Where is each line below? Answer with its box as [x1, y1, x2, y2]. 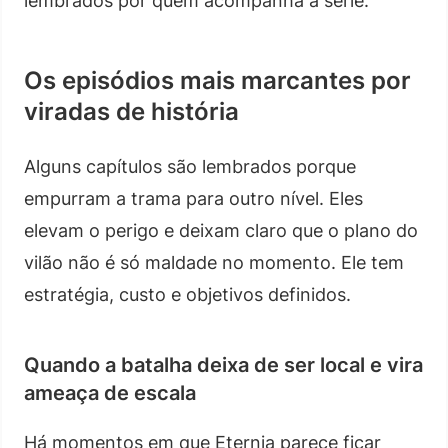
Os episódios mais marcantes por [24, 65, 411, 95]
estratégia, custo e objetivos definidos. [24, 283, 351, 305]
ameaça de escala [24, 380, 196, 405]
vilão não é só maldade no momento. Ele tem [24, 251, 404, 273]
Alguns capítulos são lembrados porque [24, 155, 356, 177]
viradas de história [24, 96, 239, 126]
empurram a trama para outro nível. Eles [24, 187, 363, 209]
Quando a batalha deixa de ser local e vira [24, 352, 423, 377]
